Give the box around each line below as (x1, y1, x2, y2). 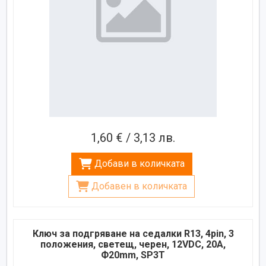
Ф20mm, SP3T (101, 249, 165, 261)
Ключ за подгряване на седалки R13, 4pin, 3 (32, 227, 234, 239)
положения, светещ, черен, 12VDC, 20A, (40, 238, 226, 250)
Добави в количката (94, 157, 185, 169)
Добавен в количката (91, 180, 187, 192)
